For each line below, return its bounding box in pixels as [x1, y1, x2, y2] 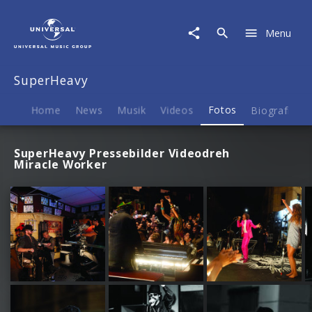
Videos [160, 103, 194, 117]
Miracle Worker [14, 157, 107, 173]
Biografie [251, 103, 297, 117]
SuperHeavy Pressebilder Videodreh [14, 146, 230, 162]
